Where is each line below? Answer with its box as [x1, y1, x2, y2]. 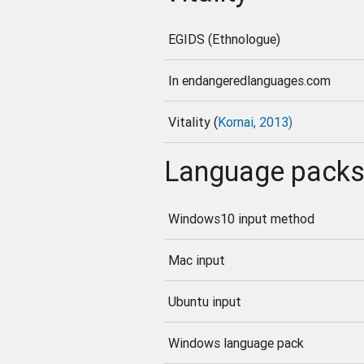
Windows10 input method [167, 210, 314, 227]
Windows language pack [167, 334, 304, 351]
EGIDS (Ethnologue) [167, 30, 280, 47]
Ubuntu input [167, 292, 241, 310]
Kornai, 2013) [217, 113, 292, 130]
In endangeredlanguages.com [167, 71, 331, 89]
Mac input [167, 251, 225, 268]
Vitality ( [167, 113, 218, 130]
